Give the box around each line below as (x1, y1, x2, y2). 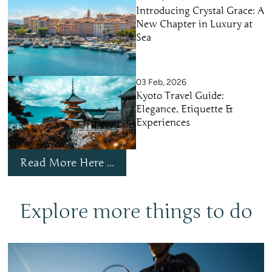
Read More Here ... (20, 155, 114, 169)
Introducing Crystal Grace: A (136, 5, 264, 18)
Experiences (136, 117, 190, 129)
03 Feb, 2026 (136, 77, 186, 88)
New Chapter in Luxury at (136, 18, 253, 31)
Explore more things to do (19, 199, 253, 223)
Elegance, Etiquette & (136, 103, 233, 116)
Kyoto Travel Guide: (136, 90, 224, 103)
